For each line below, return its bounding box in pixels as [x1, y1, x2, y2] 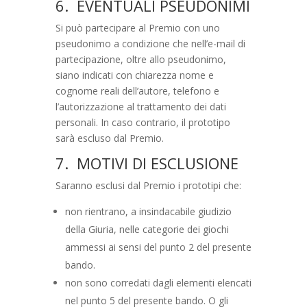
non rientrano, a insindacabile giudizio [64, 204, 232, 218]
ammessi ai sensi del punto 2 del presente [64, 240, 251, 254]
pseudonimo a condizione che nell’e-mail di [55, 36, 245, 50]
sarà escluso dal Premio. [55, 131, 164, 145]
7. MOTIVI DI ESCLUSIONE [55, 152, 238, 173]
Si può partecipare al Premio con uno [55, 21, 220, 34]
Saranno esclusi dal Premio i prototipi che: [55, 178, 241, 192]
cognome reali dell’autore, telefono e [55, 84, 219, 97]
